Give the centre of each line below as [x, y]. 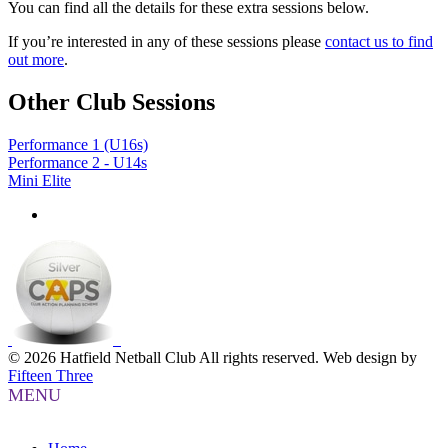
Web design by [370, 357]
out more [36, 59]
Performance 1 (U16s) [78, 144]
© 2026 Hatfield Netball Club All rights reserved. [163, 357]
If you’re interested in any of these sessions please [166, 41]
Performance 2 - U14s [77, 162]
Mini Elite [39, 180]
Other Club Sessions [111, 101]
